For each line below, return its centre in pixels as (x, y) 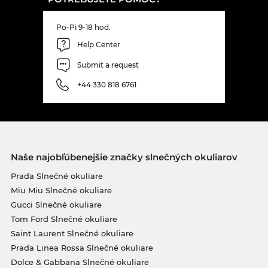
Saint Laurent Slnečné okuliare (72, 233)
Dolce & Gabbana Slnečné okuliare (80, 262)
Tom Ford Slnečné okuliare (64, 219)
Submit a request (108, 65)
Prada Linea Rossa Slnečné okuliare (82, 247)
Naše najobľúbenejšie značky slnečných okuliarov (124, 157)
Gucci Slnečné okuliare (56, 204)
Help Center (99, 45)
